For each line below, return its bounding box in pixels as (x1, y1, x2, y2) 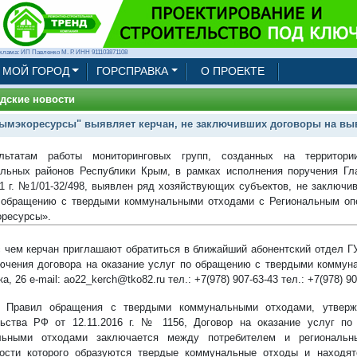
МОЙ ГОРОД (2, 65, 69, 77)
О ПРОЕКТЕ (201, 65, 265, 77)
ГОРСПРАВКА (96, 65, 168, 77)
